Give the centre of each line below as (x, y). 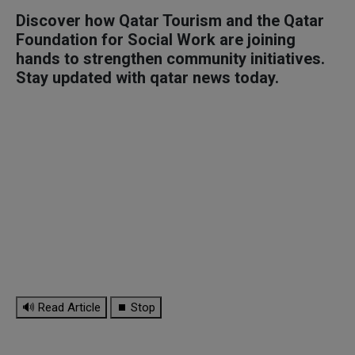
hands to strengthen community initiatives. (170, 58)
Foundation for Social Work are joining (156, 39)
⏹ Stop (136, 307)
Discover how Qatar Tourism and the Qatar (170, 20)
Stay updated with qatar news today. (147, 77)
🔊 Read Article (61, 307)
